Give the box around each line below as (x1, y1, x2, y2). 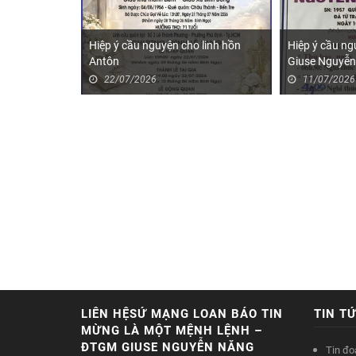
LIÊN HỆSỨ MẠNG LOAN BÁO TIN (81, 307, 283, 322)
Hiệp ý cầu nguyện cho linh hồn (89, 39, 241, 52)
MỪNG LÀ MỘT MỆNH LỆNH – (81, 323, 262, 339)
